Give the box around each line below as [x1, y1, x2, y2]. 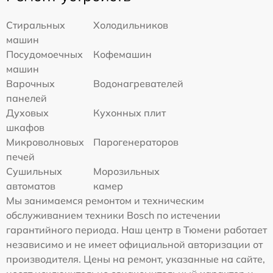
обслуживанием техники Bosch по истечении [6, 208, 221, 221]
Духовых [6, 106, 49, 119]
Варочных [6, 77, 55, 90]
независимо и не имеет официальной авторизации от [6, 238, 263, 250]
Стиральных [6, 18, 65, 31]
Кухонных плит [93, 106, 166, 119]
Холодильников [93, 18, 169, 31]
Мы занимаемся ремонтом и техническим [6, 194, 204, 207]
